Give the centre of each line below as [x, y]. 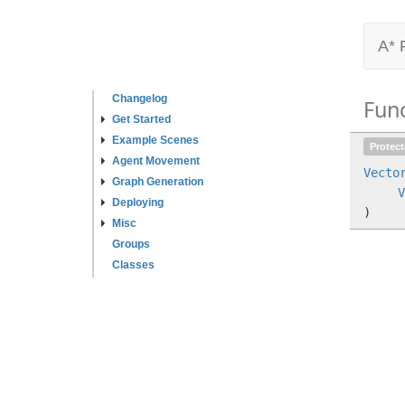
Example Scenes [155, 140]
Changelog [140, 99]
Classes [133, 265]
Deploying [138, 202]
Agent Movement [156, 161]
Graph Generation [158, 182]
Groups [131, 244]
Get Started [141, 119]
